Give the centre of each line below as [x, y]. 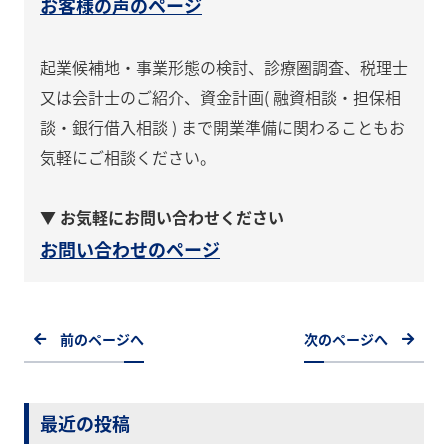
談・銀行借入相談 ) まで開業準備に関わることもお [222, 127]
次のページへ [346, 339]
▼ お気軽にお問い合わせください [162, 217]
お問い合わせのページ [130, 249]
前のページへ [102, 339]
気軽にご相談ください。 [128, 157]
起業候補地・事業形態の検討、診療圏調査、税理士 [224, 67]
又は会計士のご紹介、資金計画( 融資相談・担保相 [220, 97]
